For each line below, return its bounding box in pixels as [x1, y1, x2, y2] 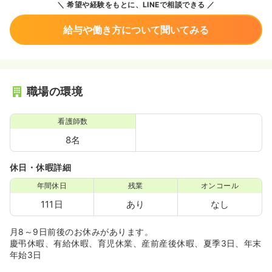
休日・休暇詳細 [10, 162, 72, 172]
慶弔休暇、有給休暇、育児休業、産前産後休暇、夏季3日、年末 [10, 238, 262, 248]
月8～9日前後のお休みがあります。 [10, 226, 154, 237]
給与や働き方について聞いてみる [63, 24, 209, 36]
